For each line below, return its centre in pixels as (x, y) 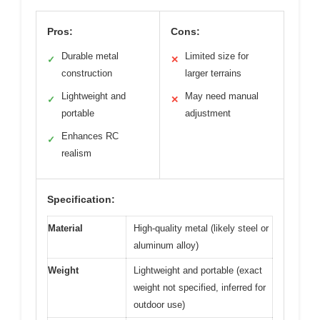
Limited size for (217, 56)
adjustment (208, 113)
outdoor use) (159, 304)
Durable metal (90, 56)
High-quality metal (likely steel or (201, 228)
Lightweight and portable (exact (198, 270)
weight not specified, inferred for (200, 287)
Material (65, 228)
